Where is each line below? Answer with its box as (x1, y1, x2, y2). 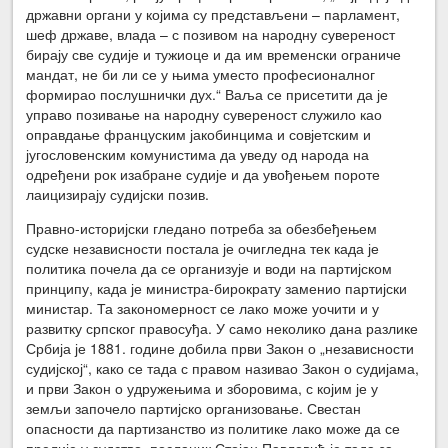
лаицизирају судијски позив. (26, 183, 210, 204)
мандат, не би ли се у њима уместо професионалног (26, 63, 376, 84)
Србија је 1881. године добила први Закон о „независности (26, 337, 415, 358)
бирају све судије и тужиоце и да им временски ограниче (26, 43, 402, 64)
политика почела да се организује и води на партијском (26, 257, 393, 278)
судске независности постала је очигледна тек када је (26, 237, 380, 258)
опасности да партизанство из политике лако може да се (26, 417, 401, 438)
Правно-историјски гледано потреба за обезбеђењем (26, 217, 378, 238)
